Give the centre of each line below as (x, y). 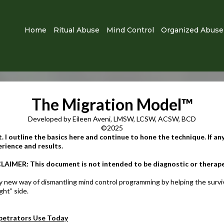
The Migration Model (106, 104)
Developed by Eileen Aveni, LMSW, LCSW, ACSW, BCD (112, 119)
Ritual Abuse (76, 30)
